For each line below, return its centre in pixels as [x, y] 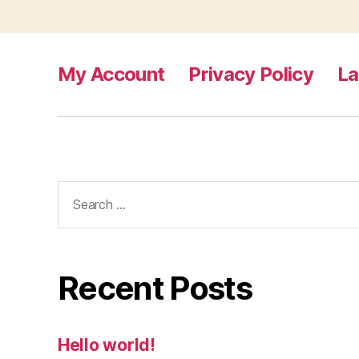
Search [79, 191]
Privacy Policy [251, 75]
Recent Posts [155, 288]
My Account [111, 75]
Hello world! [107, 345]
